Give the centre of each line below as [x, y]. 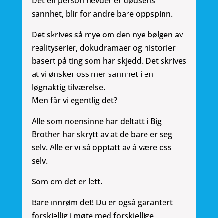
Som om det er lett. [67, 182]
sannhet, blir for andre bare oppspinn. [102, 14]
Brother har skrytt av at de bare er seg [102, 135]
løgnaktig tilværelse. [68, 87]
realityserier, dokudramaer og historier [103, 48]
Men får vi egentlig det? [74, 100]
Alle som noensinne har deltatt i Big [96, 121]
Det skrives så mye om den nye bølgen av [107, 35]
